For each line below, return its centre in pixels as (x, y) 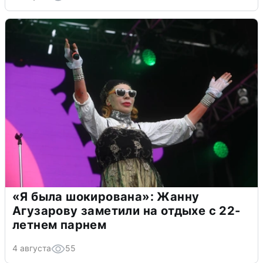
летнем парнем (60, 225)
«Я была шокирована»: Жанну (106, 196)
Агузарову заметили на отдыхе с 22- (127, 210)
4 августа (32, 248)
